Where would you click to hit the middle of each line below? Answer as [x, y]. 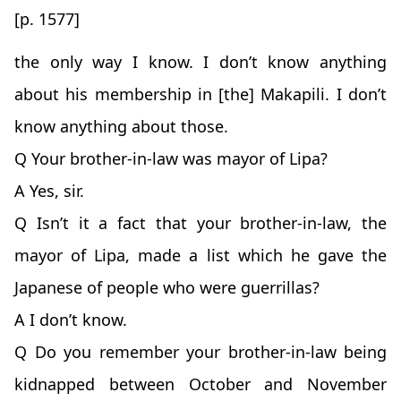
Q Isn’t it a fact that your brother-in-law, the [200, 223]
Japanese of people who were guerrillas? [167, 288]
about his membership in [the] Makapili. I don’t [200, 94]
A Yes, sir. [49, 191]
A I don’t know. [71, 320]
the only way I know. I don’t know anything [200, 62]
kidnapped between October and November [200, 384]
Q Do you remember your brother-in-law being [200, 352]
